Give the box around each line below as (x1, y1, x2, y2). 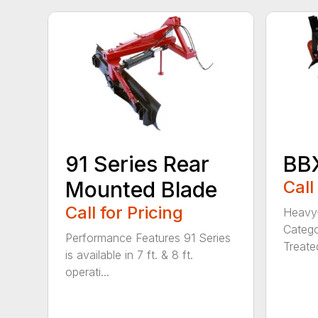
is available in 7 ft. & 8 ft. (65, 248, 194, 263)
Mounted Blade (65, 177, 218, 203)
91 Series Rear (65, 151, 210, 177)
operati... (65, 265, 110, 280)
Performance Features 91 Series (65, 231, 231, 246)
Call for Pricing (65, 202, 184, 224)
